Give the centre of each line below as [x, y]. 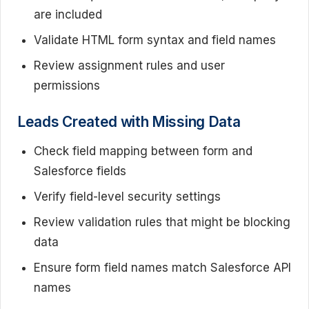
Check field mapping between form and [143, 151]
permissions [67, 86]
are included [68, 14]
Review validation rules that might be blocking [162, 222]
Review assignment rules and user [129, 66]
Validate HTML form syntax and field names [155, 40]
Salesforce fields [80, 171]
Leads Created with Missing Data [129, 121]
